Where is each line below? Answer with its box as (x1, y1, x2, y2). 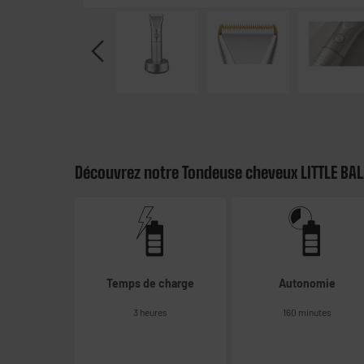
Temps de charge (106, 275, 194, 290)
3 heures (132, 305, 167, 318)
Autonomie (279, 275, 336, 290)
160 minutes (283, 305, 332, 318)
